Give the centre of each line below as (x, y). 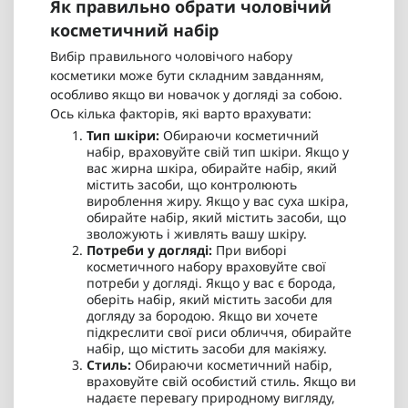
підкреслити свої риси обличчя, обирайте (219, 332)
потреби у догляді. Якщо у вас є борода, (211, 283)
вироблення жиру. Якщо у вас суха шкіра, (218, 201)
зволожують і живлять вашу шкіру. (197, 234)
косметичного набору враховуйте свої (206, 267)
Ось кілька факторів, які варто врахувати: (181, 114)
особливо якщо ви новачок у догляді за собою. (196, 95)
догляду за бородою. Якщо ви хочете (202, 316)
